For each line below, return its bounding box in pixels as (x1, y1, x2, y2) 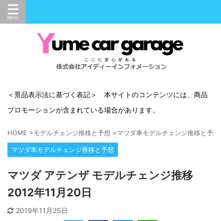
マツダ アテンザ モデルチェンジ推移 (7, 168, 193, 182)
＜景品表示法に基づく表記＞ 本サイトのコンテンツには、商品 (7, 90, 208, 99)
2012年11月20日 (7, 185, 92, 199)
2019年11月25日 (16, 206, 68, 215)
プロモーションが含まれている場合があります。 (7, 106, 159, 114)
